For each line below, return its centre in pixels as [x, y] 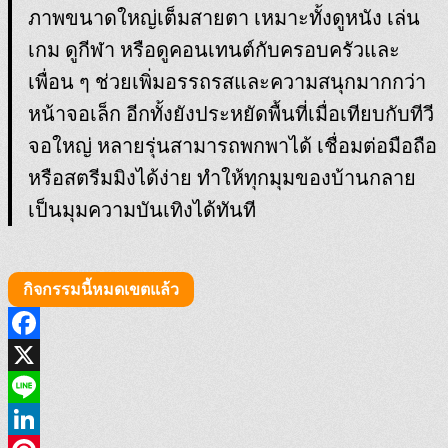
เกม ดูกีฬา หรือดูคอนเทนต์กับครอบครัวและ [214, 49]
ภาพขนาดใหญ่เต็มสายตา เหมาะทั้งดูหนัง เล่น [224, 17]
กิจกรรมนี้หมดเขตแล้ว [101, 289]
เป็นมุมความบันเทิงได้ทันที [142, 209]
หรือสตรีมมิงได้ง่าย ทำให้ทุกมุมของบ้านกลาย [222, 177]
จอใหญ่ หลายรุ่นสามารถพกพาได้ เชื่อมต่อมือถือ [232, 145]
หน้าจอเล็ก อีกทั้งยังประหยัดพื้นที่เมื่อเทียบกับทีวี [231, 113]
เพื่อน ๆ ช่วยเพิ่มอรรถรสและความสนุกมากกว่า [227, 81]
